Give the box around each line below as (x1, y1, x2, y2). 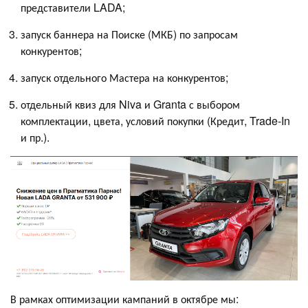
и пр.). (21, 129, 49, 145)
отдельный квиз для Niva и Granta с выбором (21, 96, 240, 112)
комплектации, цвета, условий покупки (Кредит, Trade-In (21, 112, 290, 129)
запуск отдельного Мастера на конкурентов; (21, 69, 231, 85)
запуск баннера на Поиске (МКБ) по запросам (21, 25, 238, 42)
